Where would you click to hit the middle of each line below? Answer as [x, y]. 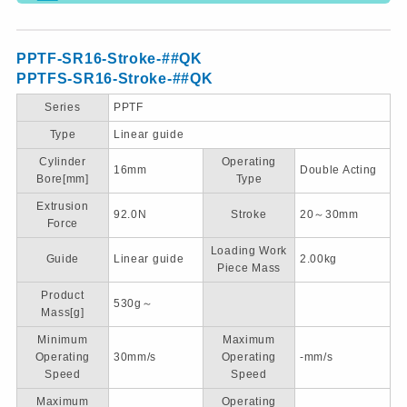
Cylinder [63, 161]
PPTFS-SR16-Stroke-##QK [114, 78]
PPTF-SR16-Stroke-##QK [109, 58]
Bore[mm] [63, 179]
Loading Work [249, 250]
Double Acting [338, 169]
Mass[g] [63, 312]
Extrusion [63, 206]
